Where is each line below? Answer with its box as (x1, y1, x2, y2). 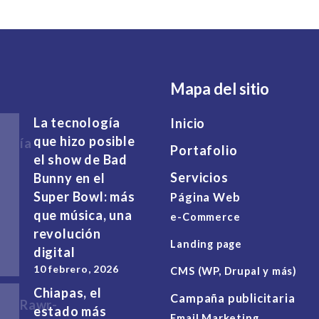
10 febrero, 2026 (33, 263, 119, 276)
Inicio (170, 115, 206, 132)
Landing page (170, 238, 243, 251)
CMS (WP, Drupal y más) (170, 265, 298, 278)
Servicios (170, 169, 229, 186)
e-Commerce (170, 211, 241, 224)
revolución (33, 226, 101, 242)
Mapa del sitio (170, 79, 270, 99)
